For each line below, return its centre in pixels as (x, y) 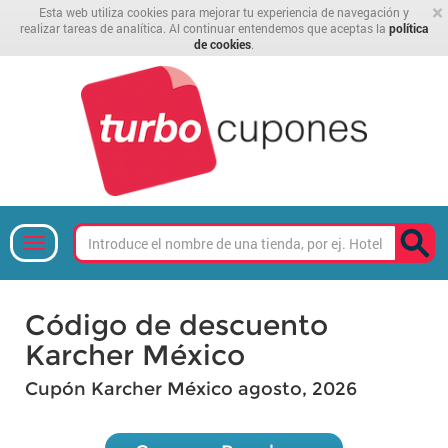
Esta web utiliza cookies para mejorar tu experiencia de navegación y (224, 12)
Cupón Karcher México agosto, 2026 (191, 389)
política (408, 28)
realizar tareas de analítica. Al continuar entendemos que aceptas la (204, 28)
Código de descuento (176, 325)
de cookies (222, 44)
